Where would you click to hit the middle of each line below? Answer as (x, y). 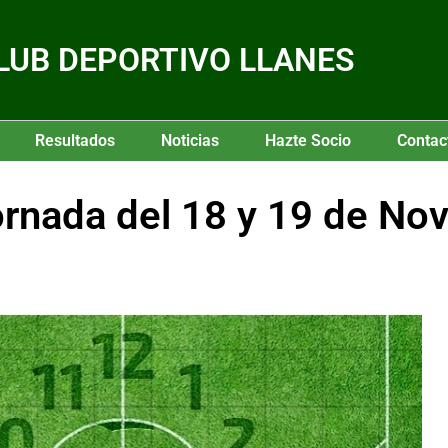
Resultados (75, 140)
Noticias (190, 140)
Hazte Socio (308, 140)
